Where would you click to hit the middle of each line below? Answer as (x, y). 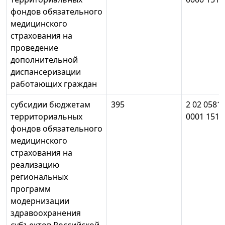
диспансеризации (46, 72)
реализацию (35, 165)
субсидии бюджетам (50, 105)
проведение (34, 48)
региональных (39, 177)
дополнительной (44, 60)
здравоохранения (46, 213)
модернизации (40, 201)
